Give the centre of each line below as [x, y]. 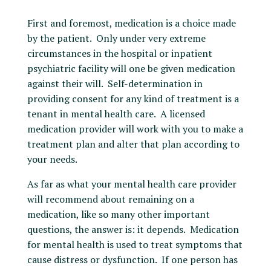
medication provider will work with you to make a [135, 129]
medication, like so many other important [118, 214]
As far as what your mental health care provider [132, 184]
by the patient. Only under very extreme [116, 38]
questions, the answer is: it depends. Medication [133, 229]
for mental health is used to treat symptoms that [135, 244]
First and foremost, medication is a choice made [131, 23]
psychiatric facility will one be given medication [131, 68]
